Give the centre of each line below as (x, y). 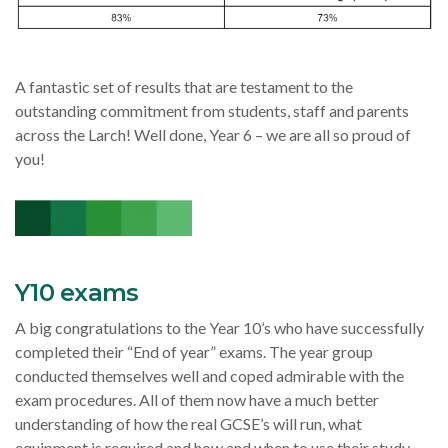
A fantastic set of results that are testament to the (184, 87)
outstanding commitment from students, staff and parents (212, 111)
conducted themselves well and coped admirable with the (209, 375)
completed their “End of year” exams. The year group (194, 351)
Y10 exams (77, 292)
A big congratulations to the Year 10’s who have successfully (219, 327)
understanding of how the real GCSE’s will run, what (188, 423)
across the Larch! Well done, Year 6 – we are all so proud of (213, 135)
